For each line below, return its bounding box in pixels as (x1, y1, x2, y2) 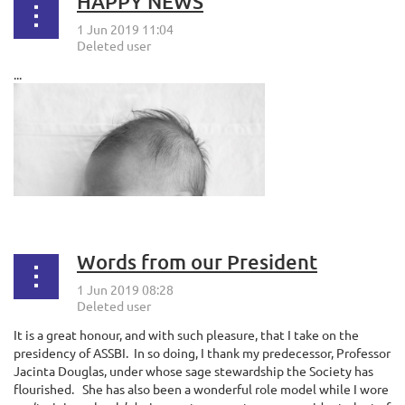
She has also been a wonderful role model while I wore (80, 381, 389, 398)
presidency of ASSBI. (14, 344, 128, 362)
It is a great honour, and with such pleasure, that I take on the (14, 326, 359, 344)
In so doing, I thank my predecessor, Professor (131, 344, 391, 362)
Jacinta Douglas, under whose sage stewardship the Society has (14, 363, 373, 380)
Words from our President (77, 250, 317, 275)
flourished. (14, 381, 74, 398)
